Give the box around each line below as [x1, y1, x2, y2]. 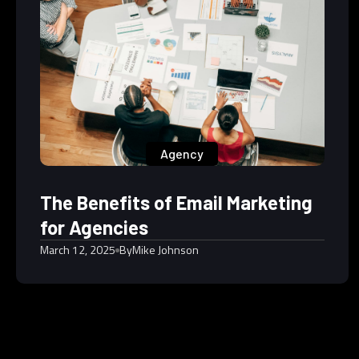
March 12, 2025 [40, 241, 115, 258]
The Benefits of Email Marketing [40, 191, 313, 214]
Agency [160, 146, 204, 161]
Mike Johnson [132, 241, 199, 258]
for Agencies [40, 216, 148, 239]
